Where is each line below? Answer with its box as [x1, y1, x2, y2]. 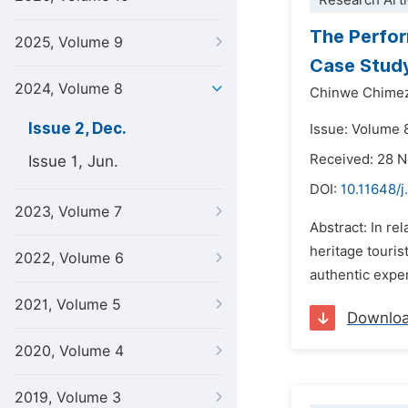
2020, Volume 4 [15, 342, 124, 360]
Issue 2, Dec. [28, 119, 127, 138]
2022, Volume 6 [15, 250, 124, 267]
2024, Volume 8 [15, 80, 123, 97]
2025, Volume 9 [15, 34, 123, 51]
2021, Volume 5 [15, 296, 121, 313]
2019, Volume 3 [15, 389, 121, 406]
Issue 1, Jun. [28, 152, 118, 170]
